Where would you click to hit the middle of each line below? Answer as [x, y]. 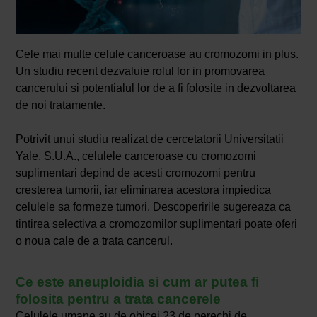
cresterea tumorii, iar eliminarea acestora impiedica [143, 190]
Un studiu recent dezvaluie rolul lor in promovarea [140, 71]
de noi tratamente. [60, 105]
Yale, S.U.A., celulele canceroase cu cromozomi [136, 156]
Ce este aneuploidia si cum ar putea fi [137, 282]
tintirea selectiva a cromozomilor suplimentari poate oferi [156, 224]
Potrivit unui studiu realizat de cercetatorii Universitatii [149, 139]
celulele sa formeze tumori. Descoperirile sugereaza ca [153, 207]
